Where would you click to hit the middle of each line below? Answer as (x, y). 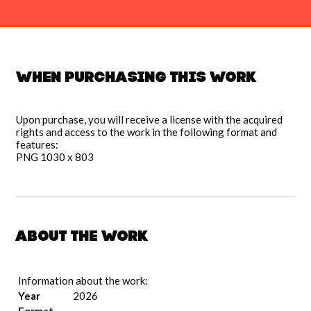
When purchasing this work (136, 79)
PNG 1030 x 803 (55, 157)
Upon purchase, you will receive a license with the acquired (149, 120)
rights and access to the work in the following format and (146, 132)
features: (37, 145)
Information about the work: (83, 281)
